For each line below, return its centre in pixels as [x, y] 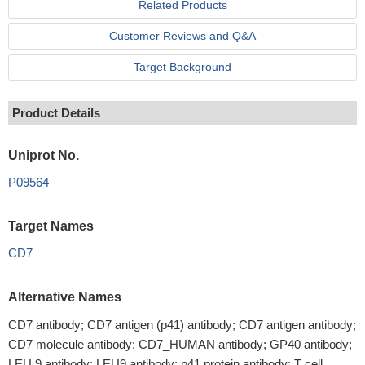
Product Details [56, 113]
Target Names [51, 226]
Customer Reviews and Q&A [182, 36]
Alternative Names [65, 297]
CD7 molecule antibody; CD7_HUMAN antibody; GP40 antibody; [180, 344]
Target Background [182, 67]
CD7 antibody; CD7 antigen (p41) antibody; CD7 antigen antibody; [182, 325]
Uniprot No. [44, 155]
